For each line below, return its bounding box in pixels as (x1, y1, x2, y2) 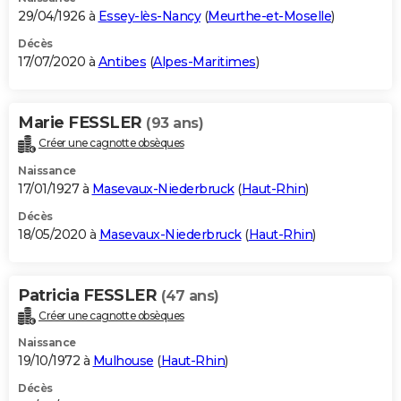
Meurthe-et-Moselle (208, 7, 331, 24)
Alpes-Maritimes (153, 53, 256, 70)
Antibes (98, 53, 146, 70)
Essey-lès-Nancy (98, 7, 200, 24)
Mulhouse (92, 353, 154, 370)
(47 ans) (160, 286, 219, 304)
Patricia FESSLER (18, 285, 161, 305)
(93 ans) (146, 114, 203, 132)
